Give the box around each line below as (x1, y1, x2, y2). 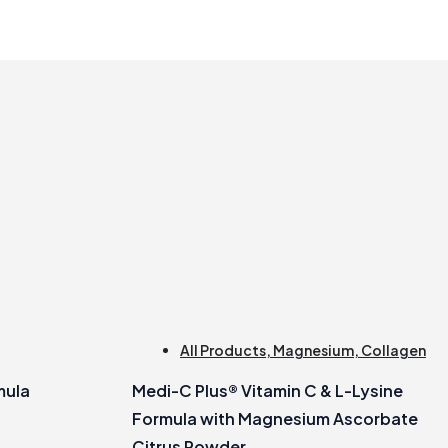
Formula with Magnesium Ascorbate (132, 408, 418, 430)
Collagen (361, 341, 426, 360)
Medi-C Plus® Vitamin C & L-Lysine (132, 380, 403, 402)
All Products (180, 341, 266, 360)
